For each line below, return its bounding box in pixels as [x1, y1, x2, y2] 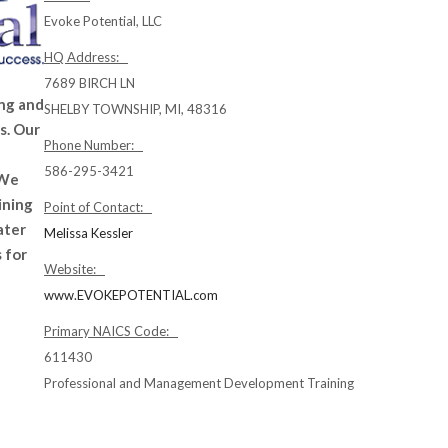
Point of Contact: [44, 199, 152, 215]
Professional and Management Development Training [44, 375, 354, 391]
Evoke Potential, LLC [44, 13, 162, 29]
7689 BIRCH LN [44, 75, 135, 91]
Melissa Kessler [44, 225, 133, 241]
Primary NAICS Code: [44, 323, 178, 339]
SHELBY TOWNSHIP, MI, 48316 [44, 101, 227, 117]
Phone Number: [44, 137, 143, 153]
